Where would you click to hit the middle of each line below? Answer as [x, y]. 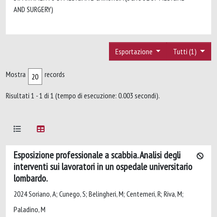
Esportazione [134, 51]
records [55, 74]
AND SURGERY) [35, 9]
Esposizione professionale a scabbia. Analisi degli [97, 155]
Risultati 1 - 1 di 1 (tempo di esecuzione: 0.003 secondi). [83, 95]
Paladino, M [30, 209]
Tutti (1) [186, 51]
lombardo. [31, 178]
